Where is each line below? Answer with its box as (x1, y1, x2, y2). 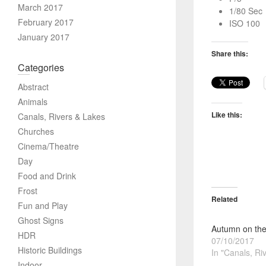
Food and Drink (18, 170, 76, 182)
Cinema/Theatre (18, 140, 79, 152)
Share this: (211, 48, 248, 59)
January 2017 (18, 31, 69, 43)
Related (211, 194, 237, 205)
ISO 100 (229, 17, 260, 30)
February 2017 (18, 16, 74, 28)
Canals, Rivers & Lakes (18, 110, 105, 122)
